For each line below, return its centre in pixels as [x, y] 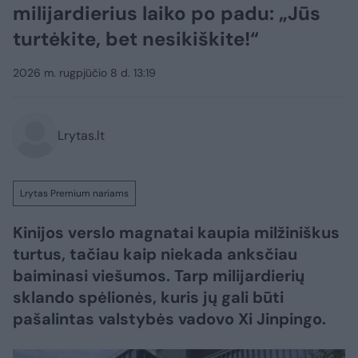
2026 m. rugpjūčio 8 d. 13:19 [84, 73]
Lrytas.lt [81, 136]
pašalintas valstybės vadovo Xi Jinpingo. [169, 319]
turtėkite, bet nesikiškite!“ [136, 39]
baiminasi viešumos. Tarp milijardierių [159, 276]
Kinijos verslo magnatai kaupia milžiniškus [176, 233]
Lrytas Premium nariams [74, 194]
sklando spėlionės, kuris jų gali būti [148, 298]
